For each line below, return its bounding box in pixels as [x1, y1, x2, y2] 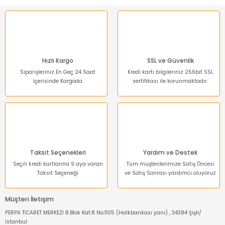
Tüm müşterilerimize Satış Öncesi [126, 160, 214, 168]
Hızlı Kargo [42, 57, 73, 65]
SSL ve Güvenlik [147, 57, 194, 65]
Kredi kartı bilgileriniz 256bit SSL [127, 68, 213, 76]
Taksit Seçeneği [37, 169, 78, 177]
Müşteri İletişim [5, 195, 54, 203]
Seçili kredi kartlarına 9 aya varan [13, 160, 103, 168]
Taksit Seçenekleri [30, 149, 86, 157]
